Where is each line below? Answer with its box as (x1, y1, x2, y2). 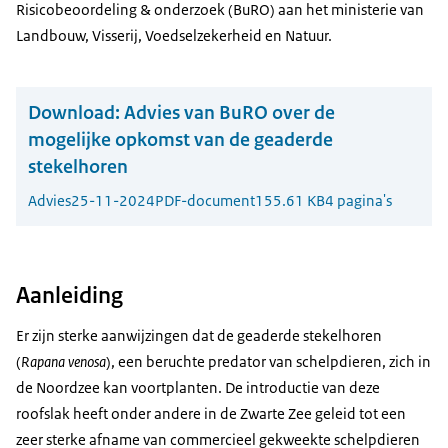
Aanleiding (16, 280, 123, 311)
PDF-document (155, 191, 255, 211)
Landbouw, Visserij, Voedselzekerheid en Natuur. (16, 26, 332, 45)
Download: (28, 100, 120, 126)
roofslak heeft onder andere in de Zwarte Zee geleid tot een (16, 404, 406, 424)
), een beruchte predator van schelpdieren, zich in (106, 352, 431, 372)
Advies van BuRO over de (124, 100, 335, 126)
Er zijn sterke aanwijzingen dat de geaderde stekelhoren (16, 326, 382, 346)
